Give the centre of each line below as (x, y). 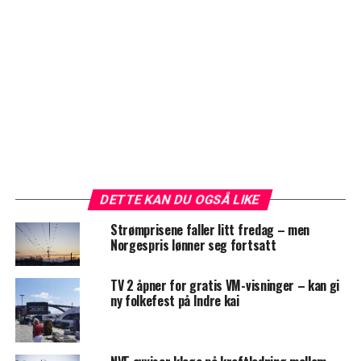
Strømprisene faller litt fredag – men (210, 230)
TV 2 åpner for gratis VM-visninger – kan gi (225, 285)
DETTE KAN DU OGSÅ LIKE (181, 200)
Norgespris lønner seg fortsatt (193, 245)
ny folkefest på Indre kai (174, 300)
